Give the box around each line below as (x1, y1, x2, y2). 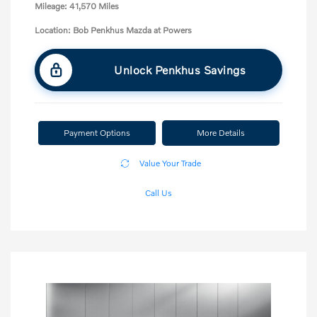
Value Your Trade (139, 157, 201, 168)
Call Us (145, 187, 172, 198)
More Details (197, 127, 245, 138)
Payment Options (64, 127, 130, 138)
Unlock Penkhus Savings (114, 62, 246, 76)
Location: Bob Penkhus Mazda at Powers (35, 24, 192, 35)
